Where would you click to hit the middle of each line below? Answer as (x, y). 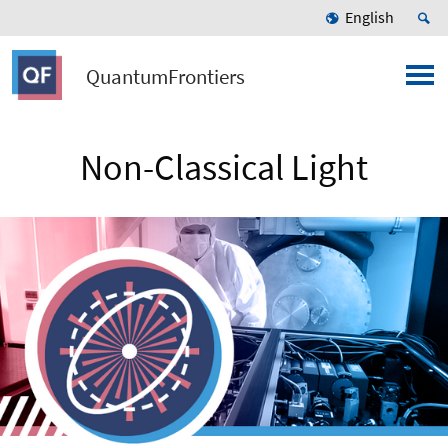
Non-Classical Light (224, 167)
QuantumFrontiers (165, 76)
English (369, 17)
